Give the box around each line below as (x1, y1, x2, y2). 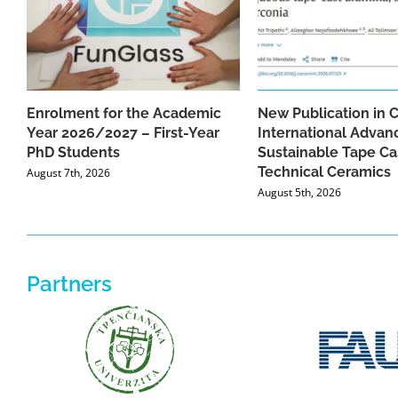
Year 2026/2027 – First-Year (27, 124, 219, 142)
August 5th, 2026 (258, 185, 341, 201)
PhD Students (27, 144, 120, 162)
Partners (26, 271, 112, 297)
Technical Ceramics (258, 163, 391, 181)
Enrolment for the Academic (27, 105, 221, 123)
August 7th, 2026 (27, 165, 110, 181)
